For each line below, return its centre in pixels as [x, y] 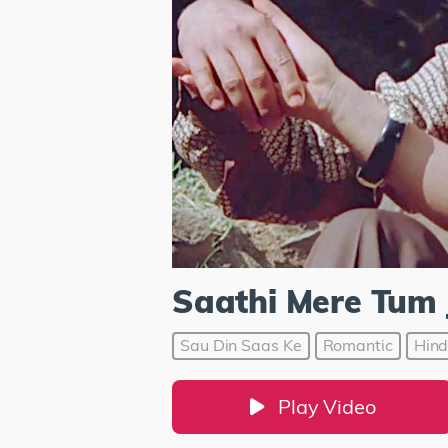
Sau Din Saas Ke [241, 344]
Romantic [357, 344]
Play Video [327, 406]
